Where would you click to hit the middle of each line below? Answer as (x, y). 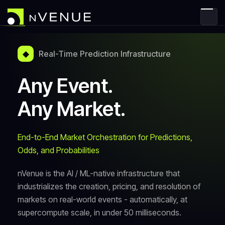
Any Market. (72, 109)
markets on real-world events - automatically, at (102, 199)
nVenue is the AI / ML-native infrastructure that (99, 173)
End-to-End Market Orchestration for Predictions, (105, 137)
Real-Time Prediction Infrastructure (105, 54)
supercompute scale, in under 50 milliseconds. (99, 212)
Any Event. (65, 86)
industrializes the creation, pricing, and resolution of (109, 186)
